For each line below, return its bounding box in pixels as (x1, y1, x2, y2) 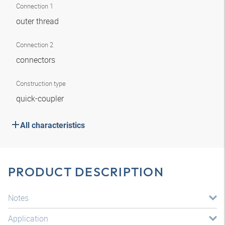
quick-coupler (16, 93, 66, 104)
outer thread (16, 16, 61, 27)
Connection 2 (16, 40, 53, 49)
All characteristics (20, 121, 85, 130)
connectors (16, 54, 57, 65)
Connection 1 (16, 2, 53, 11)
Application (8, 213, 48, 224)
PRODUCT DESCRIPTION (8, 164, 164, 180)
